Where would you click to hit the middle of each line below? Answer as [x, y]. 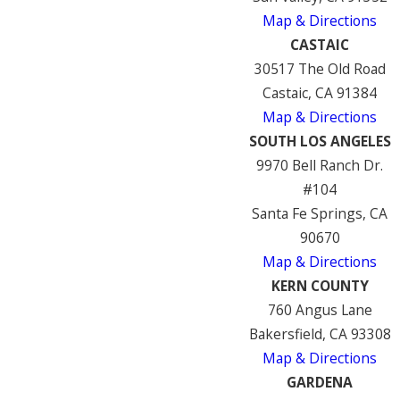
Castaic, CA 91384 [320, 92]
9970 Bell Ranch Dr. [320, 165]
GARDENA [320, 382]
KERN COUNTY [320, 285]
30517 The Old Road [320, 68]
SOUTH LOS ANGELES [320, 141]
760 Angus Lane [320, 309]
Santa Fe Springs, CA [320, 213]
